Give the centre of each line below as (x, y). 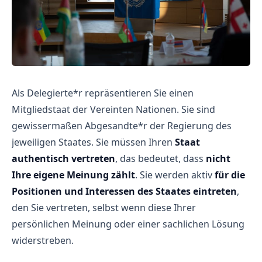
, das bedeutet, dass (161, 158)
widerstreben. (44, 240)
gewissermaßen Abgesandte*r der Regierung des (122, 125)
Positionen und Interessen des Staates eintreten (124, 191)
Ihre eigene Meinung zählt (73, 175)
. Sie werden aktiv (175, 175)
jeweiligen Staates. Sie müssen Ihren (93, 142)
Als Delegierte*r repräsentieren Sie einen (103, 93)
